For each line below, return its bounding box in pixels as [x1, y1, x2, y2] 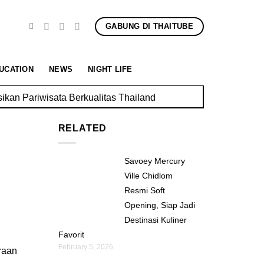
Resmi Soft [124, 185, 165, 195]
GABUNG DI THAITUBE [105, 21, 194, 31]
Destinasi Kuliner [124, 214, 187, 225]
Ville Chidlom [124, 170, 173, 180]
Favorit [58, 229, 84, 239]
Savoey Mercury [124, 156, 185, 166]
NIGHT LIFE [88, 64, 133, 74]
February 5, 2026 [58, 242, 113, 251]
